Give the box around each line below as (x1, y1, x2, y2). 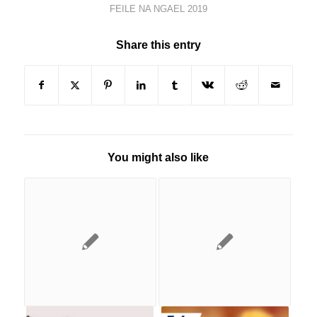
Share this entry (115, 38, 201, 51)
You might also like (108, 151, 209, 163)
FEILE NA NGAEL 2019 (109, 3, 207, 14)
